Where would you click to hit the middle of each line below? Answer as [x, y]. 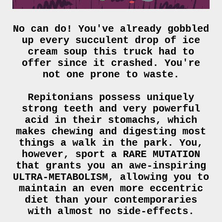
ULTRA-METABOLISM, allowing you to [111, 177]
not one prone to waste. [111, 74]
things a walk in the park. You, [111, 143]
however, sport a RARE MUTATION [111, 154]
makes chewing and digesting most [111, 131]
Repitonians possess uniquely [111, 97]
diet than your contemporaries [111, 200]
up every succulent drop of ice [111, 40]
